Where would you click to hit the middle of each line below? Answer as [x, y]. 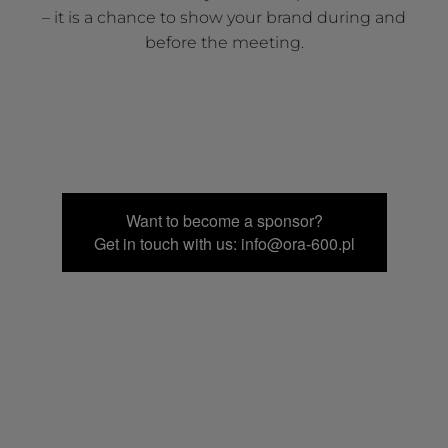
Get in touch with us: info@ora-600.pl [224, 244]
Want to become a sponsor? [224, 221]
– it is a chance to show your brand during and [224, 18]
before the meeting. [224, 43]
